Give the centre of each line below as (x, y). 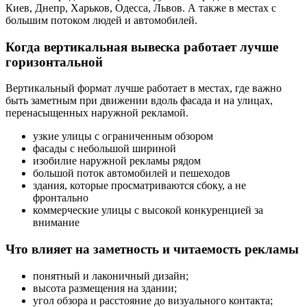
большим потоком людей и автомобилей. (101, 20)
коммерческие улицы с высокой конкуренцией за (148, 210)
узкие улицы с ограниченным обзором (123, 136)
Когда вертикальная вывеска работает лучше (142, 47)
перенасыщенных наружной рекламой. (97, 113)
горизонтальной (54, 62)
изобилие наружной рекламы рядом (117, 161)
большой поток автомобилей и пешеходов (132, 173)
